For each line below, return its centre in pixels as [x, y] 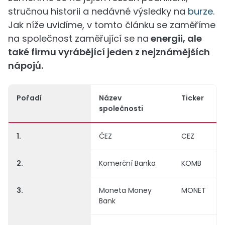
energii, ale [175, 38]
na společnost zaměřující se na [78, 38]
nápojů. [26, 66]
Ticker [193, 98]
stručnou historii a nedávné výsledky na [98, 11]
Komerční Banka [127, 163]
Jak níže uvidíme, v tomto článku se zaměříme [112, 25]
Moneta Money [125, 190]
